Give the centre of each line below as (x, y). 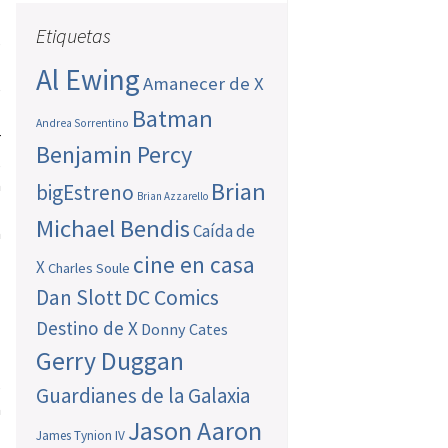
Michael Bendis (113, 229)
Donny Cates (185, 329)
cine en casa (194, 265)
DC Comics (172, 298)
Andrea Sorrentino (83, 123)
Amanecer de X (204, 84)
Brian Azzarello (173, 196)
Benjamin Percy (114, 155)
